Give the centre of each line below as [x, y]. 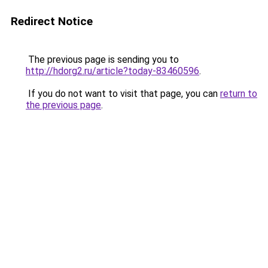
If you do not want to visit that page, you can [123, 94]
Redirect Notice [52, 21]
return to [239, 94]
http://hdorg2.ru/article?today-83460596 [112, 71]
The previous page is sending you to [102, 60]
